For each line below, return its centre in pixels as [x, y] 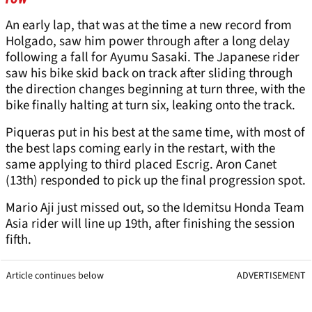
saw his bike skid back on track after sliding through [149, 74]
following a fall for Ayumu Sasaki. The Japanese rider [153, 58]
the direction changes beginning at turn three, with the [155, 90]
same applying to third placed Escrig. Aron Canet [141, 165]
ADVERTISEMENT [271, 276]
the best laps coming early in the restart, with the [140, 149]
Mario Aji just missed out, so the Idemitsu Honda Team [155, 208]
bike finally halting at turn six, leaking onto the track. [150, 106]
